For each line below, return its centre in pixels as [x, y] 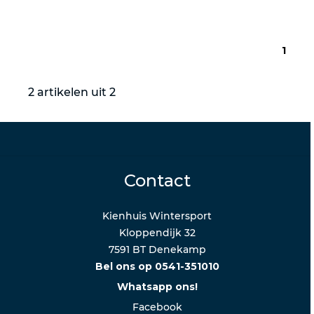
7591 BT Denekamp [157, 249]
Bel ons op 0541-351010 [157, 266]
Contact [157, 180]
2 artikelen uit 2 [72, 92]
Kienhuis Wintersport [157, 216]
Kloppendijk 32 [157, 232]
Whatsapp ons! [157, 286]
